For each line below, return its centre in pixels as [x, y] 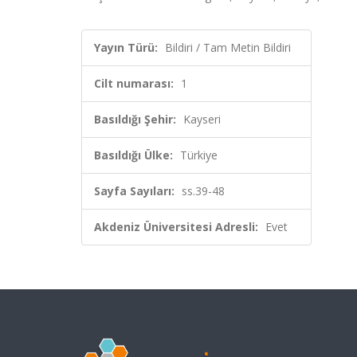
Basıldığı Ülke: [133, 155]
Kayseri [202, 119]
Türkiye [199, 155]
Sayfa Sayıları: [134, 191]
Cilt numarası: [134, 83]
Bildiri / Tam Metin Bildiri [228, 47]
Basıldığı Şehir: [135, 119]
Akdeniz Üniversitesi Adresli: [176, 227]
